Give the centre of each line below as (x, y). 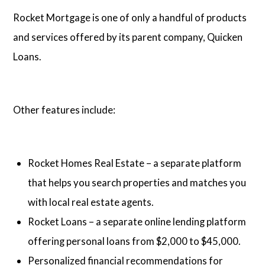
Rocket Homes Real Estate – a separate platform (135, 163)
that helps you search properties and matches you (137, 183)
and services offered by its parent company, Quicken (128, 37)
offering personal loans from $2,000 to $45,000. (135, 241)
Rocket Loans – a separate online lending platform (137, 222)
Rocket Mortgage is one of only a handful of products (130, 17)
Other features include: (64, 109)
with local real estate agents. (91, 202)
